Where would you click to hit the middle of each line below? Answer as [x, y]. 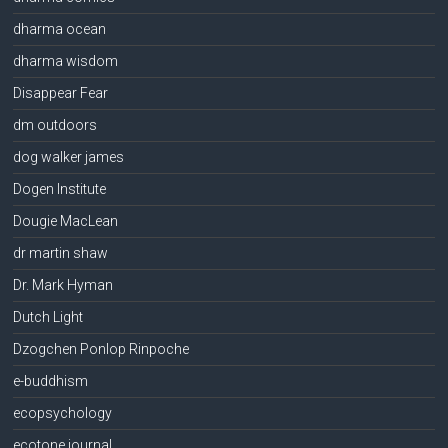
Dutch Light [48, 316]
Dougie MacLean [66, 220]
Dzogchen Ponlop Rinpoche [101, 348]
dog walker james [69, 156]
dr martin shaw [61, 252]
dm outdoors [55, 124]
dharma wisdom [66, 60]
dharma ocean [60, 28]
